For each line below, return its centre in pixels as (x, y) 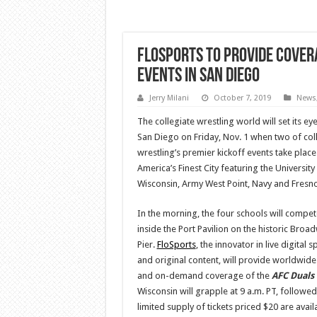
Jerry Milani (169, 98)
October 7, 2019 (242, 98)
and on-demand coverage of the (204, 275)
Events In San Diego (198, 76)
